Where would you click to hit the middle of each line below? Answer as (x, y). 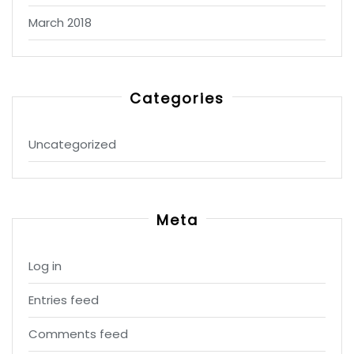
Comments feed (78, 334)
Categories (177, 98)
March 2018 (60, 23)
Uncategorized (72, 144)
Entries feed (64, 300)
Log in (45, 266)
